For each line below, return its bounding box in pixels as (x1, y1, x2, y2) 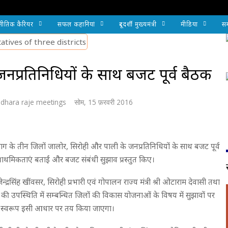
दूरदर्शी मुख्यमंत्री (119, 20, 157, 28)
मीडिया (181, 20, 198, 28)
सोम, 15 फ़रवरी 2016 (74, 97, 133, 107)
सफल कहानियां (58, 20, 95, 28)
